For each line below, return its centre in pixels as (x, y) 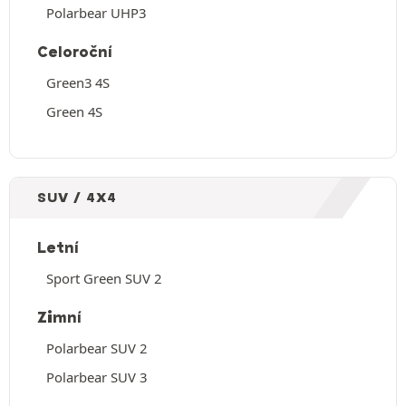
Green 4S (74, 111)
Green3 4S (78, 82)
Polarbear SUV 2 (97, 348)
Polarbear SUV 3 (97, 377)
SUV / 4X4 (77, 198)
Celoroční (75, 51)
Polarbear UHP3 (96, 12)
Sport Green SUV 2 (104, 278)
